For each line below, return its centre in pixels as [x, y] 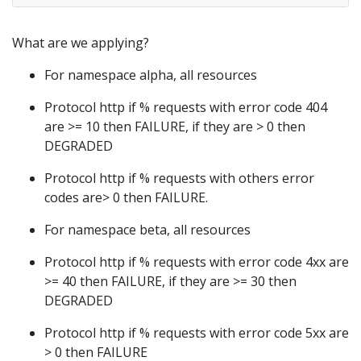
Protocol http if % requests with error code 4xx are [197, 262]
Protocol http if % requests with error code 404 [186, 108]
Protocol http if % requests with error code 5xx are [197, 333]
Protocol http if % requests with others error [179, 178]
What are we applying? [81, 43]
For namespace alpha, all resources [151, 75]
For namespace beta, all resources [147, 230]
